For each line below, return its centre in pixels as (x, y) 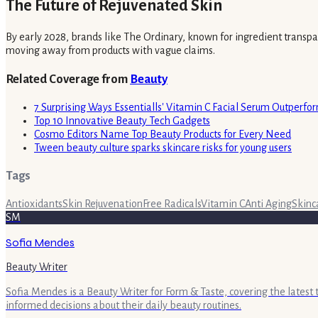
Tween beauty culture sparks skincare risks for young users (163, 147)
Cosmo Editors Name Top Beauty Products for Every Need (163, 134)
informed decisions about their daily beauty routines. (124, 306)
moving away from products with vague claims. (110, 51)
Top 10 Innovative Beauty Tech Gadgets (122, 120)
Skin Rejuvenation (103, 204)
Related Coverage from (68, 79)
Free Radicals (172, 204)
